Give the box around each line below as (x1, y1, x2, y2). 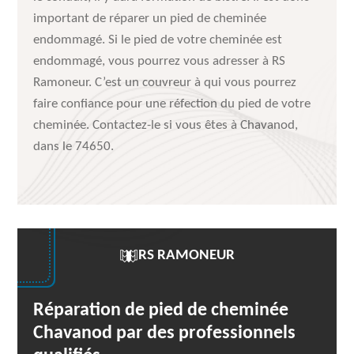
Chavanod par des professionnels (33, 324, 296, 343)
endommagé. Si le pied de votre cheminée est (33, 33, 283, 47)
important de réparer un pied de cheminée (33, 12, 267, 25)
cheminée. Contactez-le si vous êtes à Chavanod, (33, 119, 299, 132)
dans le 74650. (33, 140, 115, 153)
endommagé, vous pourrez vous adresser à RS (33, 55, 286, 68)
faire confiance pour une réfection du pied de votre (33, 97, 311, 111)
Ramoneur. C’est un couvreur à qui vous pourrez (33, 76, 297, 89)
